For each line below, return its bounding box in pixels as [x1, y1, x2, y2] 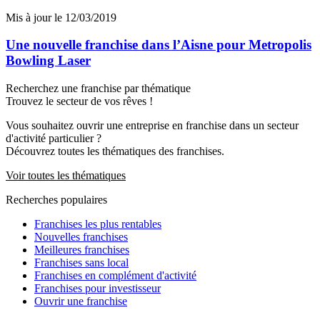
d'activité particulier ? [6, 132, 101, 145]
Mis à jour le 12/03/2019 [6, 11, 116, 24]
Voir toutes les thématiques [6, 169, 126, 182]
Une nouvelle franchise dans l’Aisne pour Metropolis [6, 37, 311, 53]
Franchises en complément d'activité [34, 269, 196, 282]
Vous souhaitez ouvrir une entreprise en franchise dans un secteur [6, 119, 299, 132]
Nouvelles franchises [34, 231, 128, 244]
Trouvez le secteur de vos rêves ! [6, 95, 153, 108]
